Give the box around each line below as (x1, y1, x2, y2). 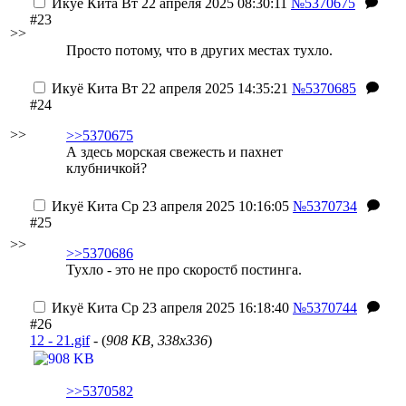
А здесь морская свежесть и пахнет (66, 144, 283, 159)
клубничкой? (66, 160, 147, 176)
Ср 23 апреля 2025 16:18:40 (118, 300, 289, 315)
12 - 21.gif (30, 333, 90, 348)
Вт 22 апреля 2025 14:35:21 (118, 81, 288, 96)
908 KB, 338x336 (106, 333, 208, 348)
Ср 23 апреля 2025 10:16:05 (118, 198, 289, 214)
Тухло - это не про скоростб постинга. (66, 262, 302, 277)
